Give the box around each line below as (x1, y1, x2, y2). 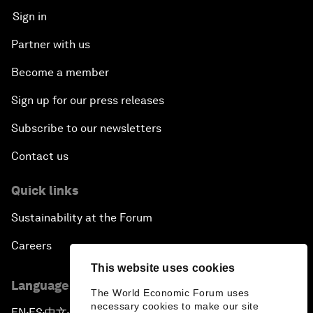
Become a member (11, 66, 109, 80)
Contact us (11, 150, 68, 163)
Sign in (13, 10, 47, 24)
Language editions (11, 278, 122, 293)
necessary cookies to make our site (91, 300, 259, 312)
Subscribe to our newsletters (11, 122, 161, 136)
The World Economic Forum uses (91, 287, 249, 298)
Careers (11, 239, 52, 253)
